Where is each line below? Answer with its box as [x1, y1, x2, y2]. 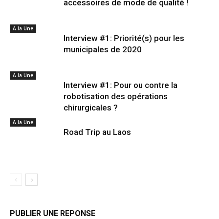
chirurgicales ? [64, 103, 118, 112]
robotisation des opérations [64, 91, 168, 101]
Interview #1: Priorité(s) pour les [64, 33, 184, 43]
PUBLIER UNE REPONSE [10, 209, 95, 218]
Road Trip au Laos [64, 127, 131, 137]
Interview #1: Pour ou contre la [64, 80, 177, 90]
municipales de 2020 [64, 44, 142, 54]
